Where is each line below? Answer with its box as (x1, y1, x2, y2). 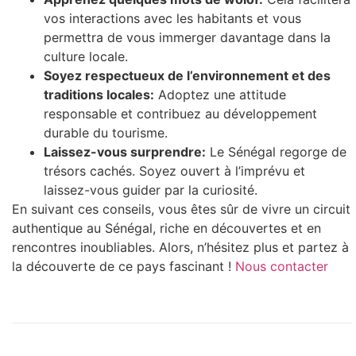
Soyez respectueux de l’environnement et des (44, 67, 331, 83)
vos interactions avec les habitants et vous (44, 10, 301, 26)
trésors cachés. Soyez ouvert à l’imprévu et (44, 162, 305, 179)
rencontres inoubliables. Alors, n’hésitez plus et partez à (12, 238, 349, 255)
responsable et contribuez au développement (44, 105, 317, 122)
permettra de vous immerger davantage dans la (44, 29, 331, 45)
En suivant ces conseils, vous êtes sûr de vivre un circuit (12, 200, 350, 217)
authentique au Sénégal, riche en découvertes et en (12, 219, 321, 236)
